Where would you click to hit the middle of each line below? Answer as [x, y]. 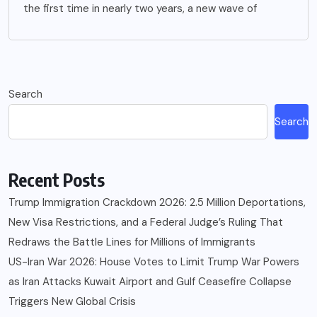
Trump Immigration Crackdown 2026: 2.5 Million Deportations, [157, 203]
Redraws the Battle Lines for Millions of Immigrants [132, 242]
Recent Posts [57, 180]
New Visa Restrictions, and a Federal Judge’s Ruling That [146, 223]
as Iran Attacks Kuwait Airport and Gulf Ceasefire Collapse [150, 282]
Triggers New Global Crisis [72, 302]
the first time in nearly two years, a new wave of [140, 9]
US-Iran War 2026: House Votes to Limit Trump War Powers [154, 262]
